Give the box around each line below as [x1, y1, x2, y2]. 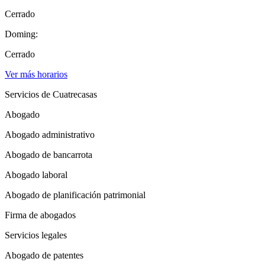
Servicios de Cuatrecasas [5, 89, 97, 99]
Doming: [5, 28, 38, 39]
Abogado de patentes [5, 250, 83, 260]
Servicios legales [5, 230, 67, 240]
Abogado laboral [5, 169, 67, 180]
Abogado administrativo [5, 129, 95, 140]
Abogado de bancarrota [5, 149, 92, 160]
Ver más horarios [5, 69, 67, 79]
